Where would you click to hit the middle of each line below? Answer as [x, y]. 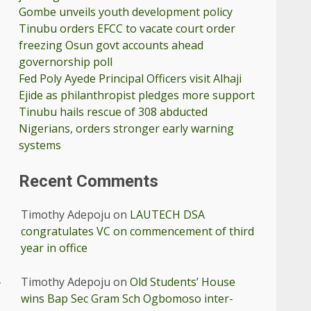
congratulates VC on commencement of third [138, 231]
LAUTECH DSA [168, 214]
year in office [54, 247]
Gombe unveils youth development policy [126, 11]
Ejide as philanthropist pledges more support [137, 95]
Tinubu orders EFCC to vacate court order [127, 28]
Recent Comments [89, 181]
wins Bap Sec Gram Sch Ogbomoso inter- [127, 298]
